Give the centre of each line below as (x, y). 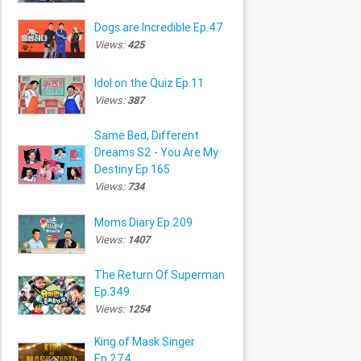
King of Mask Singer (144, 342)
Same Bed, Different (146, 136)
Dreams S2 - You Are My (156, 153)
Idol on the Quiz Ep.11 (149, 83)
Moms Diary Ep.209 (143, 222)
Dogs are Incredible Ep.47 (158, 27)
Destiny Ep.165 (132, 170)
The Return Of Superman (159, 275)
